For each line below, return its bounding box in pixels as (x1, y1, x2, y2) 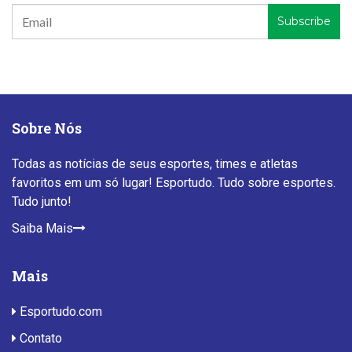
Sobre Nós (12, 118, 82, 137)
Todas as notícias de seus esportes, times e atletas (12, 156, 298, 171)
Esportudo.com (16, 303, 102, 319)
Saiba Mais (12, 220, 73, 236)
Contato (16, 330, 62, 346)
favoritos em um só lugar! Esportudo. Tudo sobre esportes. (12, 174, 335, 190)
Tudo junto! (12, 193, 71, 209)
